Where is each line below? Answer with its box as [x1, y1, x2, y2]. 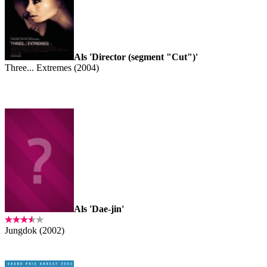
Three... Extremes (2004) [5, 62, 99, 73]
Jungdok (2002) [5, 225, 64, 235]
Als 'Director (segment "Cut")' [74, 51, 198, 62]
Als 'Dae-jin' [74, 203, 124, 214]
